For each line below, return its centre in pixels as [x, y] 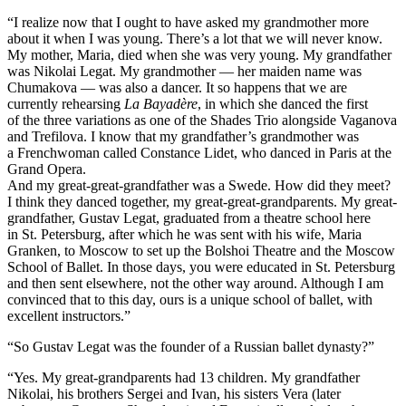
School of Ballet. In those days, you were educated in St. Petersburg [201, 266]
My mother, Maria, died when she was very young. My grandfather [199, 54]
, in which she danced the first [283, 103]
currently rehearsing [66, 103]
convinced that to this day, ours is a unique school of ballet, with [190, 299]
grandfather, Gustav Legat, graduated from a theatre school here [189, 217]
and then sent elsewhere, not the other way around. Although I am [195, 283]
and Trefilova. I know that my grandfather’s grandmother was [183, 136]
